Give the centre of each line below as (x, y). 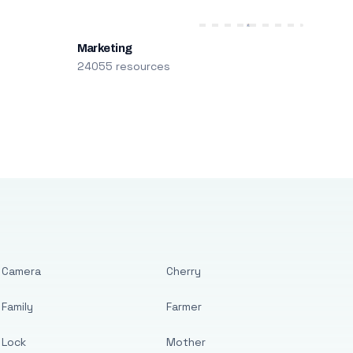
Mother (186, 342)
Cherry (184, 271)
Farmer (184, 307)
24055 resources (123, 66)
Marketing (104, 48)
